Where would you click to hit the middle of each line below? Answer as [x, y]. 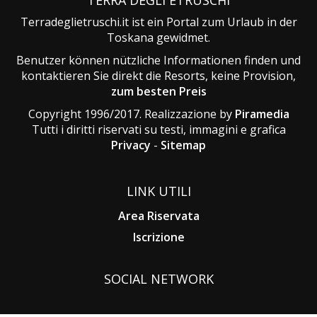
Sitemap [183, 145]
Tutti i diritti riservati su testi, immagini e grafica [158, 129]
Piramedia [262, 114]
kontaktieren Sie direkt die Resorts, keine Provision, [158, 75]
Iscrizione [158, 237]
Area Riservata [158, 215]
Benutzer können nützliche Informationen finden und [158, 60]
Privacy [131, 145]
